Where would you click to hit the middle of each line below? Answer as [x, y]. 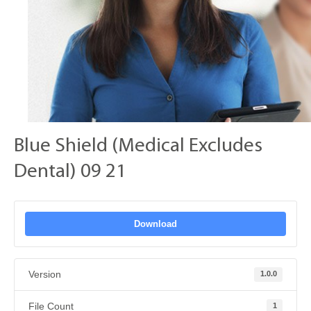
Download [155, 224]
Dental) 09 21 [70, 171]
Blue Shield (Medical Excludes [138, 146]
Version [45, 274]
